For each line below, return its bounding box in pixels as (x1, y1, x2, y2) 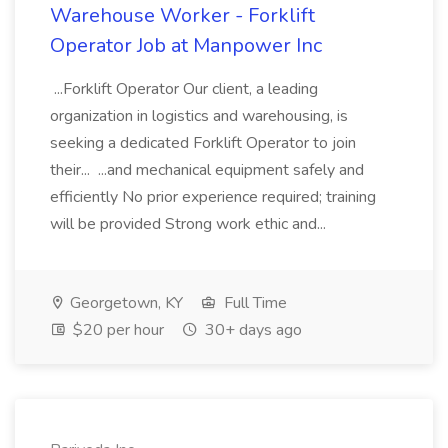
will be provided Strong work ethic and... (50, 213, 330, 235)
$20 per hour (69, 319, 164, 341)
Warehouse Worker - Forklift (50, 2, 315, 29)
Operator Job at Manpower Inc (50, 32, 322, 59)
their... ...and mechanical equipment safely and (50, 159, 364, 181)
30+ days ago (201, 319, 302, 341)
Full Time (220, 292, 287, 314)
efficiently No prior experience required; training (50, 186, 376, 208)
